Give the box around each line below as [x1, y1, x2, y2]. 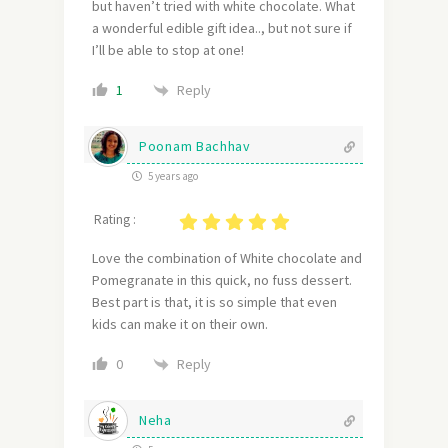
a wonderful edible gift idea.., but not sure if [92, 19, 352, 38]
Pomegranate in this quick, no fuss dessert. [92, 271, 352, 290]
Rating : [94, 211, 136, 229]
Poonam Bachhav [139, 137, 251, 156]
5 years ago [146, 169, 198, 184]
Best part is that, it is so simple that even [92, 293, 337, 312]
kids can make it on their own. [92, 315, 268, 334]
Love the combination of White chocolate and [92, 249, 362, 268]
